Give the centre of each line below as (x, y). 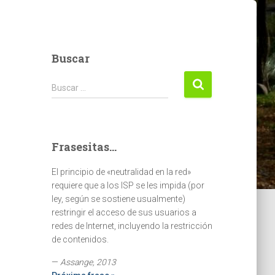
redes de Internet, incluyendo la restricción (132, 226)
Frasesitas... (84, 147)
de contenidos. (80, 239)
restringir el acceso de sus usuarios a (124, 212)
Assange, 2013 (88, 262)
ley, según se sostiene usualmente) (118, 199)
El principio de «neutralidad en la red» (121, 172)
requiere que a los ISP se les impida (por (128, 185)
